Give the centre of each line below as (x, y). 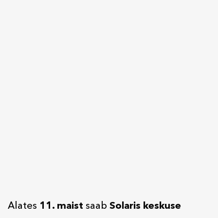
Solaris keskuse (145, 206)
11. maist (61, 206)
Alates (24, 206)
